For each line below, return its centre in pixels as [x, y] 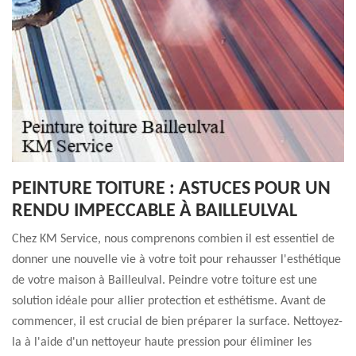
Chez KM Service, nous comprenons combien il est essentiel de [173, 239]
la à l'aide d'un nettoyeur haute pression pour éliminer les [162, 342]
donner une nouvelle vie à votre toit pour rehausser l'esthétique [176, 260]
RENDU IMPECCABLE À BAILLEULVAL [155, 211]
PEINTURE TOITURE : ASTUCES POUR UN [171, 189]
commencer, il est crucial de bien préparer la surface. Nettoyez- [177, 322]
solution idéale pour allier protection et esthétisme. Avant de [169, 301]
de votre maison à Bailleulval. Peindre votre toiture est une [164, 281]
